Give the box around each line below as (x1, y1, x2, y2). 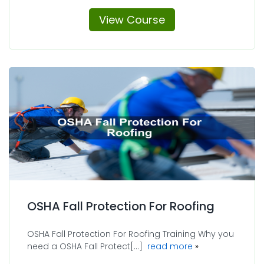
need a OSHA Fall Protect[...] (27, 240, 147, 252)
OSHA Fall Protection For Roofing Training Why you (27, 227, 234, 240)
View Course (99, 12, 165, 27)
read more (147, 240, 193, 252)
